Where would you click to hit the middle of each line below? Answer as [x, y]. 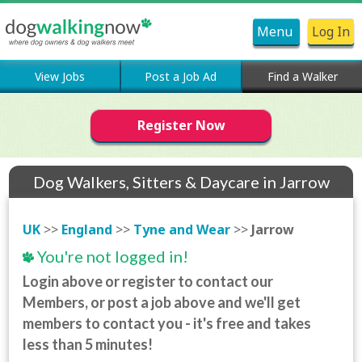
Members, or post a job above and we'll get [162, 302]
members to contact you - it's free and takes [167, 323]
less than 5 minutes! [88, 344]
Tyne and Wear [182, 229]
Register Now [181, 125]
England [87, 229]
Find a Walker [302, 76]
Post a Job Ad [181, 76]
